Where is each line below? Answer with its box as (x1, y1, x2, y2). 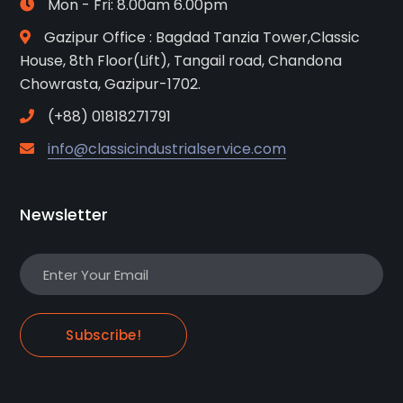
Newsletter (20, 203, 109, 226)
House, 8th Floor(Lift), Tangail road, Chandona (20, 50, 343, 71)
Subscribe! (66, 326, 141, 345)
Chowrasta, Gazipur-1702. (20, 74, 201, 94)
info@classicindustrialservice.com (48, 139, 287, 159)
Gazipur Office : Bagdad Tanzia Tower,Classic (44, 27, 361, 48)
